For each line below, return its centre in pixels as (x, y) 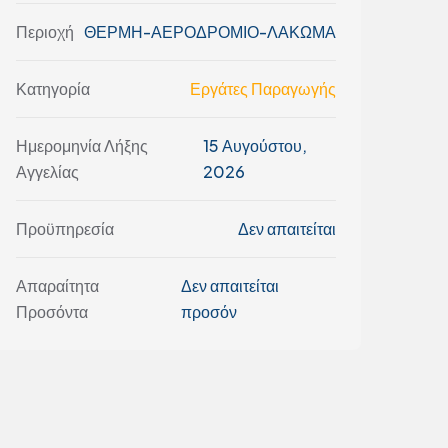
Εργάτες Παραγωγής (262, 89)
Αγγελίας (47, 172)
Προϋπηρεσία (65, 229)
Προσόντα (52, 312)
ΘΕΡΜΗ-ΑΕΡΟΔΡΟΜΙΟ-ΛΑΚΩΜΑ (210, 32)
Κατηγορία (53, 89)
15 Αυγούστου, (254, 146)
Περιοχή (45, 32)
